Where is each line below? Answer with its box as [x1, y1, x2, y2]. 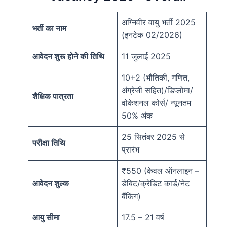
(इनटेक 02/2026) [122, 30, 182, 41]
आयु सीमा [32, 212, 60, 223]
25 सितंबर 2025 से [122, 132, 185, 142]
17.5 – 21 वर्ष [122, 212, 164, 223]
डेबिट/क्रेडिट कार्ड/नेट [122, 178, 190, 189]
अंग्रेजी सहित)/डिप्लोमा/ [122, 85, 193, 96]
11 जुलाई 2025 [122, 51, 171, 62]
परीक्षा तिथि [32, 138, 65, 148]
